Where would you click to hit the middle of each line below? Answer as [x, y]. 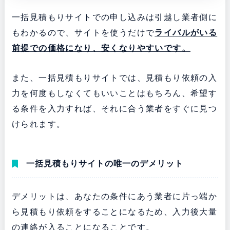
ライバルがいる [186, 32]
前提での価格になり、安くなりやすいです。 [101, 48]
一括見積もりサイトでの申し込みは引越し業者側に [114, 17]
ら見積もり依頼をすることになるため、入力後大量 [114, 212]
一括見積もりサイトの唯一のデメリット [104, 163]
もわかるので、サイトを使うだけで [83, 32]
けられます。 [39, 124]
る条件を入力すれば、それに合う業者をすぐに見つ [114, 108]
